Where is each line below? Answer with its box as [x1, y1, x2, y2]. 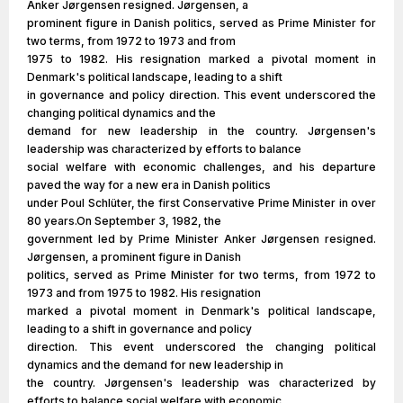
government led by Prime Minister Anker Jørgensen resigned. [27, 232, 376, 246]
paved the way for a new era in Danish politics [27, 178, 271, 192]
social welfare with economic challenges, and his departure [27, 160, 376, 174]
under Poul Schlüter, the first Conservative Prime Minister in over [27, 196, 376, 210]
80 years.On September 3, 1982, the [27, 214, 221, 228]
